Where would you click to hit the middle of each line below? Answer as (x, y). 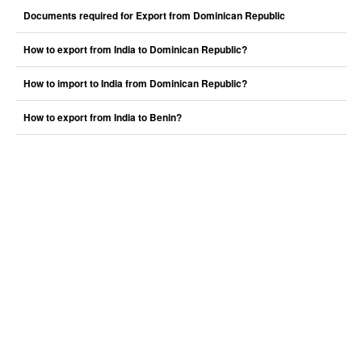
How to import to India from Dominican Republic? (135, 84)
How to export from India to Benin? (102, 118)
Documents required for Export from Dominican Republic (154, 16)
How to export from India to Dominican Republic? (135, 50)
